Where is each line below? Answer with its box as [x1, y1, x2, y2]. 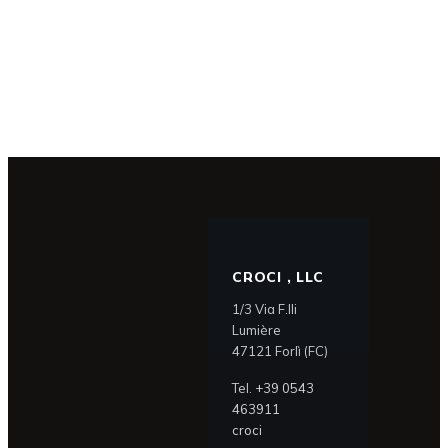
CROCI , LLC [232, 268, 324, 286]
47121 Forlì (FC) [232, 343, 328, 359]
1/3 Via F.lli [232, 301, 297, 317]
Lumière [232, 322, 281, 338]
